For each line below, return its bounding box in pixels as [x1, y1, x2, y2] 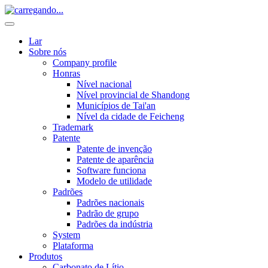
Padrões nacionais [77, 197, 144, 208]
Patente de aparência [77, 154, 154, 165]
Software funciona [77, 165, 146, 175]
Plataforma [53, 240, 93, 251]
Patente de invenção [77, 144, 152, 154]
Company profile [53, 57, 117, 68]
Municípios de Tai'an [77, 100, 156, 111]
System [53, 230, 80, 240]
